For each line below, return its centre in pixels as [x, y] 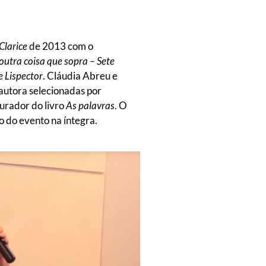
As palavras [90, 105]
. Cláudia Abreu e [80, 75]
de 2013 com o [60, 46]
